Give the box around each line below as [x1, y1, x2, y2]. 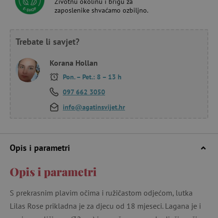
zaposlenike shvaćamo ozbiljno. [54, 5, 148, 15]
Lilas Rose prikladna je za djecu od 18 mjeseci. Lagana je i [10, 200, 201, 211]
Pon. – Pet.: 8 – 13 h [61, 72, 122, 81]
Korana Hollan [50, 57, 98, 68]
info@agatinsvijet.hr [63, 102, 125, 111]
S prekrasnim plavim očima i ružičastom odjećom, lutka [10, 187, 193, 198]
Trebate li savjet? [16, 36, 79, 47]
